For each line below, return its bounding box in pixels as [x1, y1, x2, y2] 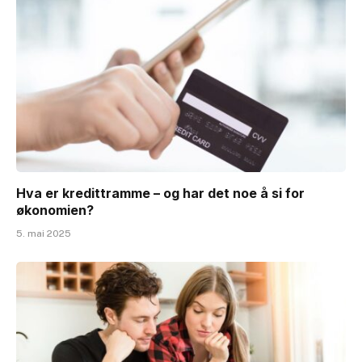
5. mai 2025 [16, 227, 71, 239]
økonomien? [16, 201, 94, 218]
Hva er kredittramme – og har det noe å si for [16, 184, 305, 201]
